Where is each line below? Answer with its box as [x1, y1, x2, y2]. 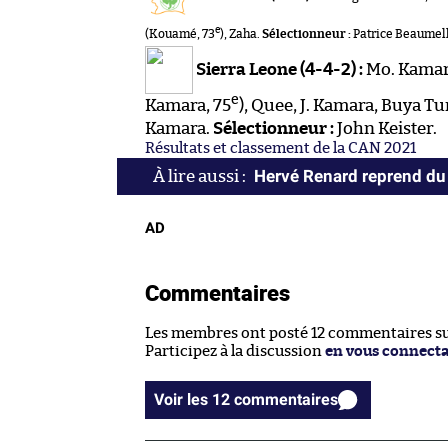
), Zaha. [220, 27, 262, 40]
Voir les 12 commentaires [234, 389, 338, 409]
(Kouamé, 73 [145, 27, 215, 40]
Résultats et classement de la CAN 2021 [145, 140, 416, 156]
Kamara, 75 [145, 96, 231, 114]
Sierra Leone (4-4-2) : [196, 60, 363, 78]
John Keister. [334, 119, 437, 137]
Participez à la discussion [145, 343, 325, 359]
